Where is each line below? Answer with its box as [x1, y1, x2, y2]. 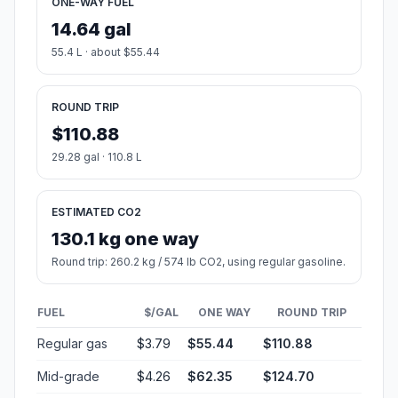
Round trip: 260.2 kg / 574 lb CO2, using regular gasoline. [52, 255, 346, 269]
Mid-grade [37, 369, 99, 385]
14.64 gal [52, 19, 131, 41]
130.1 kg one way [52, 228, 199, 251]
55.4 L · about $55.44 [52, 45, 160, 60]
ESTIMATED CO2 [52, 205, 141, 219]
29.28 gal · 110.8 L [52, 150, 142, 164]
